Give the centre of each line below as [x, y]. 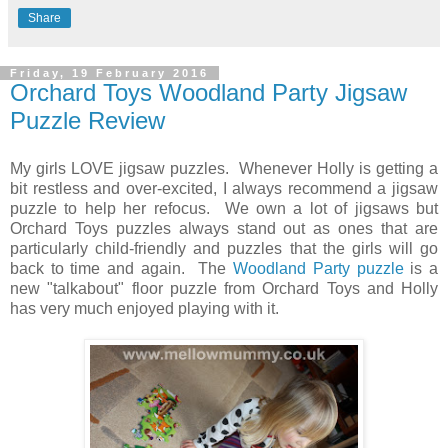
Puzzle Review [87, 121]
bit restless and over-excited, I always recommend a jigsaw [224, 188]
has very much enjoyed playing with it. [144, 308]
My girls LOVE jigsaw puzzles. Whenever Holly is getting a [224, 168]
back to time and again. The [122, 268]
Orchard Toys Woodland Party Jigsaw [208, 93]
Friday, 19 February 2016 [109, 73]
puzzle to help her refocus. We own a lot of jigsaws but [224, 208]
